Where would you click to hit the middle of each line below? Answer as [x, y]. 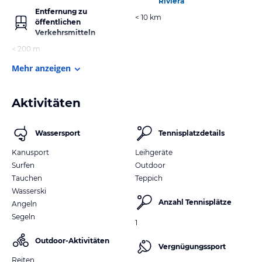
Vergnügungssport [192, 246]
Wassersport [58, 133]
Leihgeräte [154, 152]
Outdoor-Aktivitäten [72, 240]
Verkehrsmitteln [65, 32]
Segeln [23, 216]
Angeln [24, 204]
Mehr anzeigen [41, 68]
